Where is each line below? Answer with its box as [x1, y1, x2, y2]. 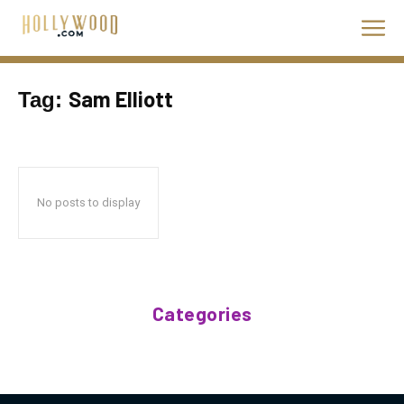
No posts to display [37, 196, 140, 209]
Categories [151, 302, 252, 325]
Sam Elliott [69, 86, 173, 112]
